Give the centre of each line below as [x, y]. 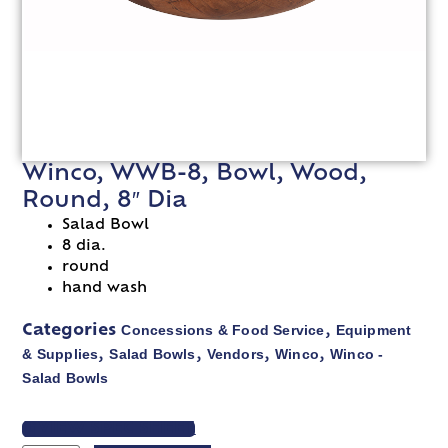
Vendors [235, 353]
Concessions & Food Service [223, 329]
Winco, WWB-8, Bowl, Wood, [195, 174]
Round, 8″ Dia [105, 201]
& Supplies [60, 353]
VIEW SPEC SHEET [117, 428]
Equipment [373, 329]
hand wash [105, 288]
